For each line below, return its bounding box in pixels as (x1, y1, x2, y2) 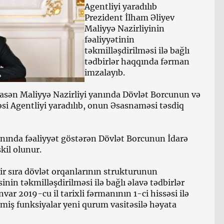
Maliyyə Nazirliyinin (84, 23, 164, 34)
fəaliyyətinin (84, 34, 134, 45)
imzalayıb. (84, 67, 125, 78)
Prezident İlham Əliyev (84, 12, 174, 23)
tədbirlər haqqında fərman (84, 56, 189, 67)
